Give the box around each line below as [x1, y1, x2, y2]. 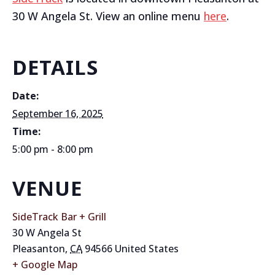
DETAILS [12, 53, 98, 81]
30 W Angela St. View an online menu [12, 9, 204, 23]
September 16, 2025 [12, 107, 103, 120]
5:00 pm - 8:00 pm [12, 142, 93, 156]
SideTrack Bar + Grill [12, 210, 106, 223]
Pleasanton [12, 242, 65, 255]
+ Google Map [12, 258, 77, 271]
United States [115, 242, 179, 255]
